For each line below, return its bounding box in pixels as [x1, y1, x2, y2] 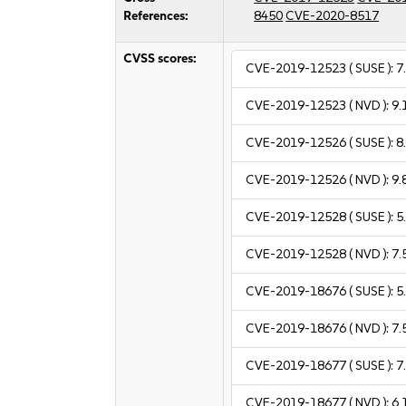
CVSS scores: [123, 51, 198, 66]
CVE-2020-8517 [285, 8, 380, 24]
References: [123, 8, 189, 24]
